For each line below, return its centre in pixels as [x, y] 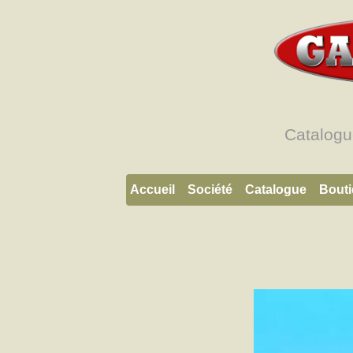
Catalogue [276, 190]
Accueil [152, 190]
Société [210, 190]
